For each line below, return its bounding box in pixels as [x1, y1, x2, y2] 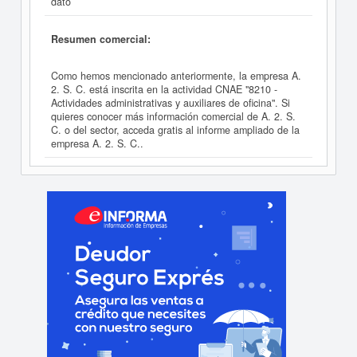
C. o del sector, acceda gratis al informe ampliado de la [51, 123, 300, 138]
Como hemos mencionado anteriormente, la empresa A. [51, 69, 301, 84]
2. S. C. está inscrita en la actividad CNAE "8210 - [51, 82, 277, 97]
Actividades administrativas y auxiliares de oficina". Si [51, 96, 290, 111]
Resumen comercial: [51, 31, 151, 46]
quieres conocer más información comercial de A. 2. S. [51, 109, 296, 124]
